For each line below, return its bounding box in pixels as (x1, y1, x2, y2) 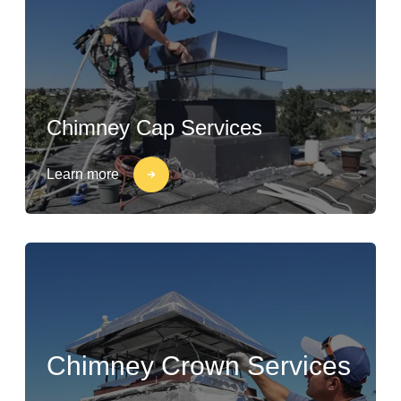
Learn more (47, 166, 119, 182)
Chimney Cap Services (47, 115, 262, 140)
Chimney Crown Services (47, 351, 351, 380)
